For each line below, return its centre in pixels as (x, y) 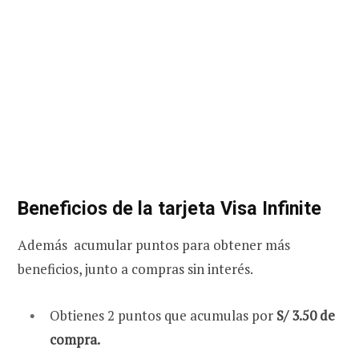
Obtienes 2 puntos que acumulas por (163, 316)
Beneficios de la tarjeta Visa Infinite (169, 208)
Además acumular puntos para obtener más (154, 245)
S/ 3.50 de (306, 316)
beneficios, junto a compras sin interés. (135, 269)
